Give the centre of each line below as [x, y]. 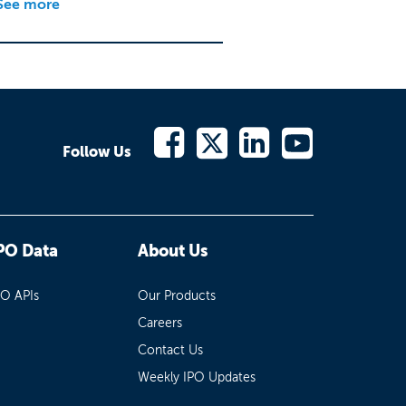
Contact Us [171, 350]
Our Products [177, 295]
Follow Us [97, 152]
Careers [160, 323]
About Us [173, 251]
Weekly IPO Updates [197, 377]
